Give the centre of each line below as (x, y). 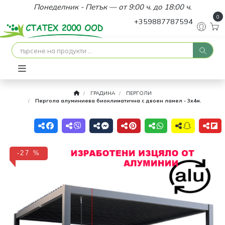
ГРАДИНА (102, 93)
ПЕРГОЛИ (139, 93)
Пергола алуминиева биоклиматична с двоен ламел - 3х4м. (118, 101)
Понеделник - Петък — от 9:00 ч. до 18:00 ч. (113, 7)
